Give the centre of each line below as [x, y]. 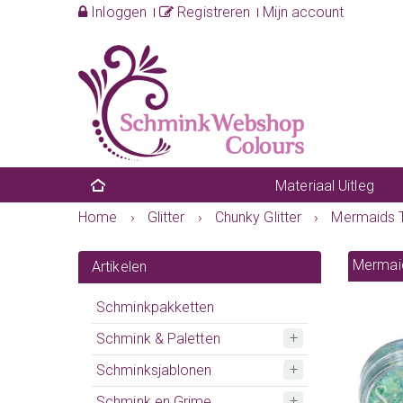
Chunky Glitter [258, 217]
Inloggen [117, 12]
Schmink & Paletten [158, 338]
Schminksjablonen [154, 370]
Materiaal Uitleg [325, 185]
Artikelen [119, 266]
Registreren [212, 12]
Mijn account [304, 12]
